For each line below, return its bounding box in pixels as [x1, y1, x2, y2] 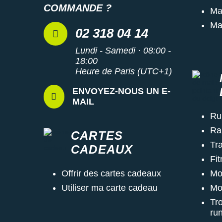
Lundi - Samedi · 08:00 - [75, 45, 171, 55]
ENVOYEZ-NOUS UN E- [72, 86, 170, 96]
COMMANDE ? [44, 2, 111, 13]
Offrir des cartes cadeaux [61, 168, 161, 178]
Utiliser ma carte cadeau [61, 182, 158, 193]
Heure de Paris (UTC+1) [75, 66, 172, 76]
